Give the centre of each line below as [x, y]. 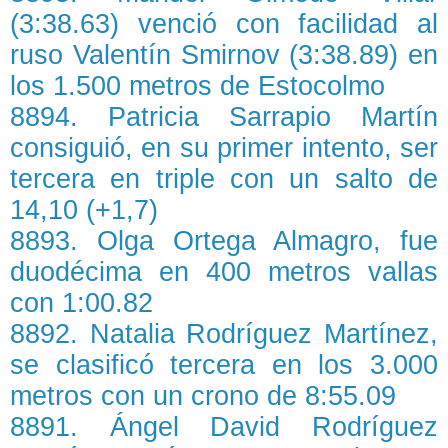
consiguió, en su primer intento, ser [224, 148]
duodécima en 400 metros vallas [224, 272]
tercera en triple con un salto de [224, 179]
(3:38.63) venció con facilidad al [224, 24]
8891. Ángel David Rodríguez [224, 427]
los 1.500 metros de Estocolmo [197, 86]
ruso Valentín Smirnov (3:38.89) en [224, 55]
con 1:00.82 [81, 303]
